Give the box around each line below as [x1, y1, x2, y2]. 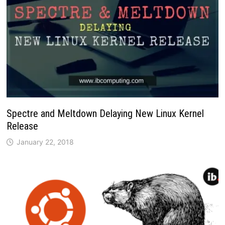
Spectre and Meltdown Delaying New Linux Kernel [7, 107, 204, 120]
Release [7, 120, 39, 133]
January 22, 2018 [17, 138, 74, 147]
